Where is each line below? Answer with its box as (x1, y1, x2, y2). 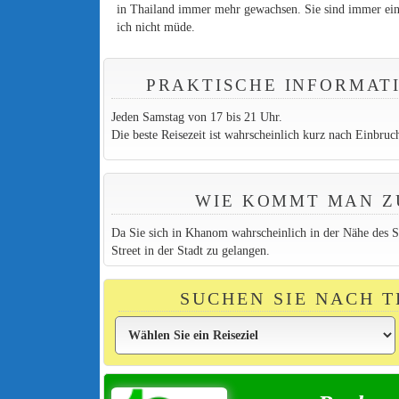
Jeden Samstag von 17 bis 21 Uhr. (110, 110, 282, 125)
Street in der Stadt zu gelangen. (110, 242, 270, 257)
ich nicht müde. (117, 20, 196, 35)
